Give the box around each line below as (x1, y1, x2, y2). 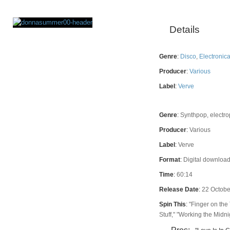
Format (159, 156, 180, 163)
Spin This (159, 201, 186, 208)
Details (169, 24, 200, 35)
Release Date (159, 186, 199, 193)
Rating (29, 40, 61, 52)
